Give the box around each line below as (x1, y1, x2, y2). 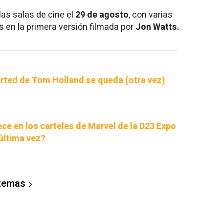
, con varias (129, 8, 173, 22)
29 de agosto (75, 8, 129, 22)
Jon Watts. (135, 21, 179, 34)
